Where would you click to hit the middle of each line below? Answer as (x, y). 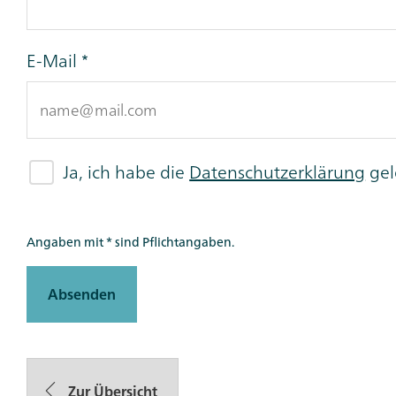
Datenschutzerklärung (278, 172)
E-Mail (52, 60)
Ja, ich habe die (126, 172)
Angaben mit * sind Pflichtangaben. (130, 242)
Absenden (82, 295)
